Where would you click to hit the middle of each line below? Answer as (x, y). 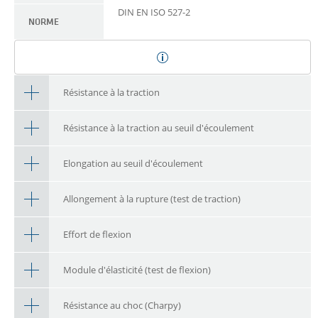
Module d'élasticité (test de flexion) (137, 270)
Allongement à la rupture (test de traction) (152, 199)
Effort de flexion (97, 235)
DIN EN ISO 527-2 (154, 12)
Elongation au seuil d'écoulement (133, 164)
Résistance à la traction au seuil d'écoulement (159, 128)
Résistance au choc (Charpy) (122, 306)
